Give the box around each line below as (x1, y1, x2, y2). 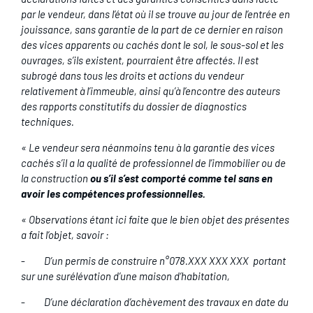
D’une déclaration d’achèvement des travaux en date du (43, 296, 289, 308)
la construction (20, 172, 90, 184)
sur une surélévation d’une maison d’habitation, (20, 270, 230, 282)
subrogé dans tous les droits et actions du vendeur (20, 69, 244, 82)
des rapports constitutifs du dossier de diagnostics (20, 100, 247, 112)
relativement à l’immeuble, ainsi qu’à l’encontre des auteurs (20, 85, 280, 97)
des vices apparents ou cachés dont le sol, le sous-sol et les (20, 38, 284, 51)
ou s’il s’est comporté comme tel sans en (89, 172, 272, 184)
